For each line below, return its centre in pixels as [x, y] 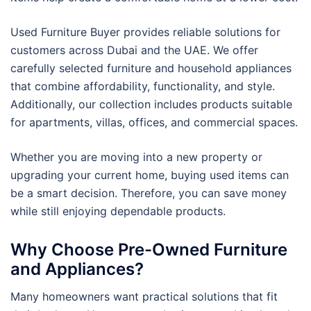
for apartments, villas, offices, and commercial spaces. [154, 122]
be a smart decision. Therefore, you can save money [149, 193]
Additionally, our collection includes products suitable [151, 104]
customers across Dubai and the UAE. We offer [134, 50]
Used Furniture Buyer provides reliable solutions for [145, 32]
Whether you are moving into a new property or [136, 157]
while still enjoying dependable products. [118, 211]
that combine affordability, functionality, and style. [143, 86]
